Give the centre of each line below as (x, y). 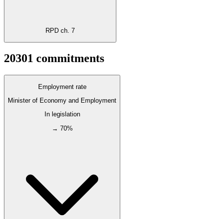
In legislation (62, 114)
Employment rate (62, 87)
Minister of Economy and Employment (62, 101)
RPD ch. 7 (60, 31)
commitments (70, 58)
